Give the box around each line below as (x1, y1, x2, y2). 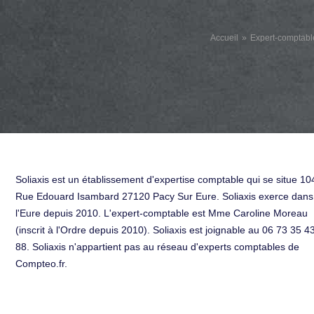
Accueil (210, 33, 238, 43)
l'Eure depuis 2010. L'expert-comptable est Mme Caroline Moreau (15, 207, 308, 219)
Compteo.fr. (15, 258, 67, 269)
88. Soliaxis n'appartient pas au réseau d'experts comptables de (15, 241, 299, 252)
